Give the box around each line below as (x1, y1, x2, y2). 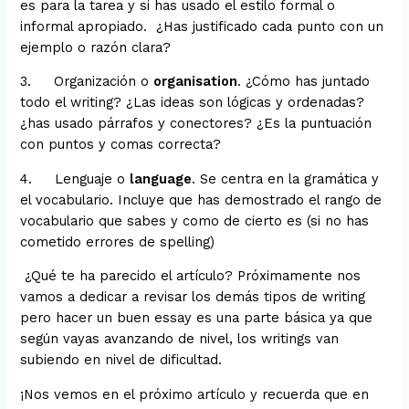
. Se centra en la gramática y (192, 170, 380, 187)
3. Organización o (20, 73, 154, 90)
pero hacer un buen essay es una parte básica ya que (20, 309, 373, 327)
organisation (153, 73, 238, 90)
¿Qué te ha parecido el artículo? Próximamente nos (25, 267, 362, 285)
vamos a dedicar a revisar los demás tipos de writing (20, 288, 366, 306)
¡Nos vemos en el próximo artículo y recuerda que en (20, 385, 370, 403)
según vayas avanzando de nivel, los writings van (20, 330, 340, 348)
